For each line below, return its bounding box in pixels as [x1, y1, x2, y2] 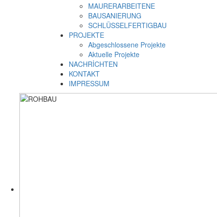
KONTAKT [69, 69, 100, 78]
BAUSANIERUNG [88, 11, 141, 20]
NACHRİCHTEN [69, 59, 118, 69]
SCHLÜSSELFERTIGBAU [88, 20, 167, 30]
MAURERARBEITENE [88, 1, 155, 11]
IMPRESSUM [69, 78, 109, 88]
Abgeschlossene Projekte [88, 40, 166, 49]
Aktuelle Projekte [88, 49, 139, 59]
